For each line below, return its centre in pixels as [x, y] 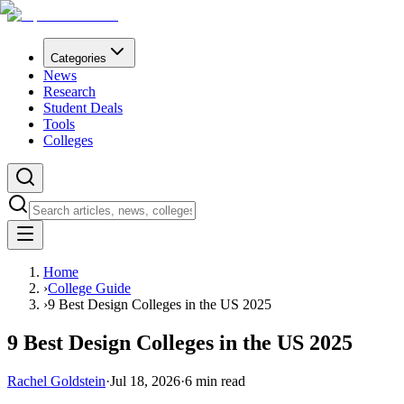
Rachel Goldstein [56, 381]
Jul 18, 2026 [145, 381]
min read [219, 381]
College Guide [89, 288]
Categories [78, 58]
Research [69, 92]
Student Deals [83, 108]
